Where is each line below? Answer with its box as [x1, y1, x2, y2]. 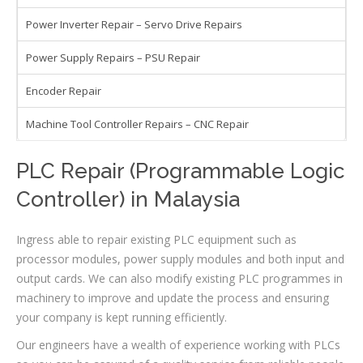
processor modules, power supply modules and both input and [16, 250, 344, 267]
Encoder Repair [26, 83, 101, 98]
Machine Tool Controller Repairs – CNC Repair [26, 116, 249, 131]
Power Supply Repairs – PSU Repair [26, 49, 200, 65]
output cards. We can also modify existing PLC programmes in [16, 270, 343, 286]
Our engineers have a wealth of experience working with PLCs [16, 336, 340, 352]
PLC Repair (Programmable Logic [16, 158, 344, 183]
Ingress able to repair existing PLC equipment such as [16, 231, 297, 247]
